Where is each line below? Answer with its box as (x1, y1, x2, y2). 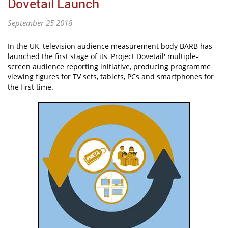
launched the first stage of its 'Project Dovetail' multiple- (8, 51, 198, 62)
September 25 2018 (8, 18, 72, 28)
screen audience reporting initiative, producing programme (8, 62, 211, 72)
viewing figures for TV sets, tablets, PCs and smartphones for (8, 72, 214, 82)
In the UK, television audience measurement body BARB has (8, 41, 212, 51)
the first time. (8, 82, 53, 92)
